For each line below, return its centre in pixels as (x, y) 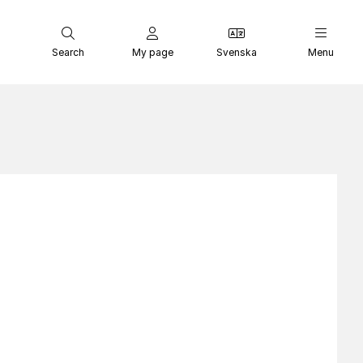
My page (152, 52)
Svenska (237, 52)
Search (68, 52)
